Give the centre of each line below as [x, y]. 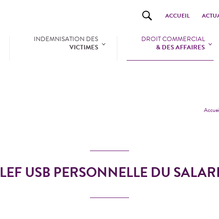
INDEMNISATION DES [66, 39]
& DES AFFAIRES [181, 47]
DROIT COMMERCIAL [173, 39]
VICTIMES [84, 47]
